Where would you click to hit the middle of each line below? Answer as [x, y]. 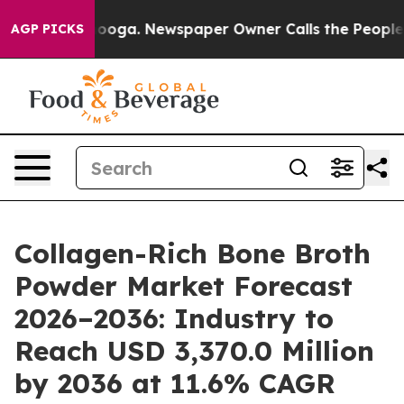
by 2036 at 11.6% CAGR [175, 383]
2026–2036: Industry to [174, 318]
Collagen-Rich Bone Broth [193, 253]
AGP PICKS [47, 29]
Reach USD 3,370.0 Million [194, 351]
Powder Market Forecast [184, 286]
